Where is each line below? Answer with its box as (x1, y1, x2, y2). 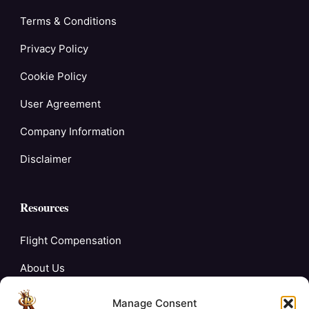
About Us (20, 261, 65, 275)
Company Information (20, 125, 125, 139)
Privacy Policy (20, 42, 88, 56)
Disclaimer (20, 152, 72, 166)
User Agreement (20, 97, 101, 111)
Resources (20, 199, 69, 217)
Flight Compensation (20, 234, 121, 248)
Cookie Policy (20, 70, 87, 83)
